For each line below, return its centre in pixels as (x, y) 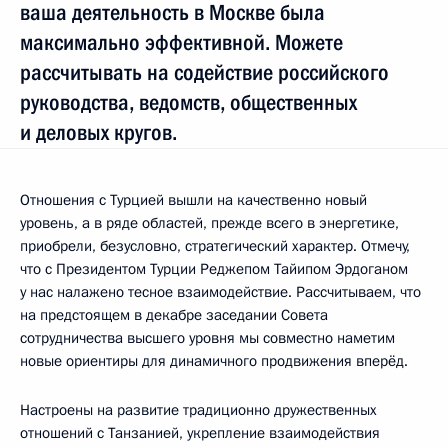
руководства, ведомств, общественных (188, 102)
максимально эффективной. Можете (181, 42)
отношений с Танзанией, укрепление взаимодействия (200, 432)
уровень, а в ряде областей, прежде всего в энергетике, (209, 222)
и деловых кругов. (98, 132)
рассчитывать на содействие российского (204, 72)
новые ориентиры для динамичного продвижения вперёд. (214, 360)
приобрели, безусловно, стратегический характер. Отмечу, (215, 245)
